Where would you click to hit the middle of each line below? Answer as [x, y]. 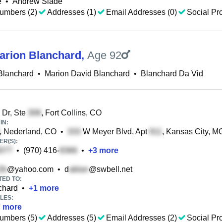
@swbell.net [111, 169]
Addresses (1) [72, 12]
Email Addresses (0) [141, 12]
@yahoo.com [30, 169]
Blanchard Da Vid [172, 74]
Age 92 [104, 55]
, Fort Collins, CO [71, 113]
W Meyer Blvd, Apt [115, 132]
